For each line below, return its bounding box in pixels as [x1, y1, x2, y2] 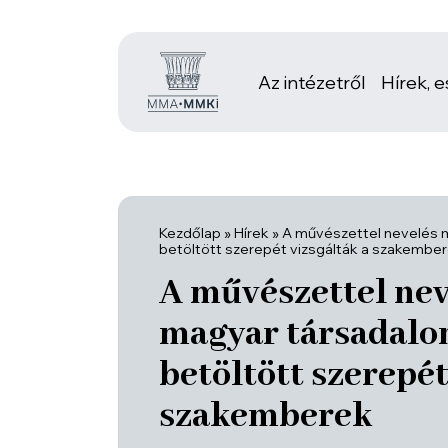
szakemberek [159, 394, 372, 439]
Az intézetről [257, 70, 365, 94]
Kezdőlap [159, 224, 221, 242]
